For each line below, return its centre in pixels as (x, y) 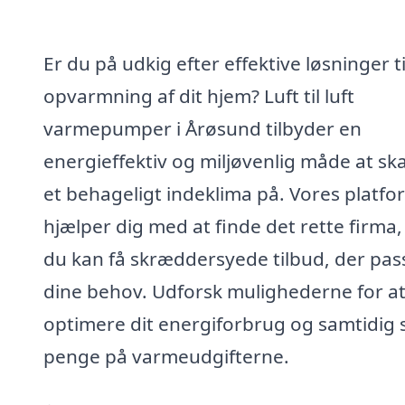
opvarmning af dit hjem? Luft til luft (199, 95)
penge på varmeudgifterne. (166, 356)
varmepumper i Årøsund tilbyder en (202, 128)
